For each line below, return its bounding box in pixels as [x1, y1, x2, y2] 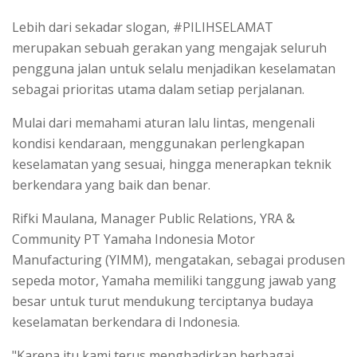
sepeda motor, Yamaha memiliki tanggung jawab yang [12, 271, 336, 289]
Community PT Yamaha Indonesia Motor [12, 229, 255, 248]
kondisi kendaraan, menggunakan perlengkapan [12, 134, 304, 152]
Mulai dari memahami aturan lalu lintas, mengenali [12, 113, 315, 131]
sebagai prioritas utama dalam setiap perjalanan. [12, 80, 308, 98]
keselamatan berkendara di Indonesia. [12, 312, 243, 331]
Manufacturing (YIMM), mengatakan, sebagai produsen [12, 250, 345, 269]
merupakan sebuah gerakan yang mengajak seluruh [12, 38, 327, 57]
